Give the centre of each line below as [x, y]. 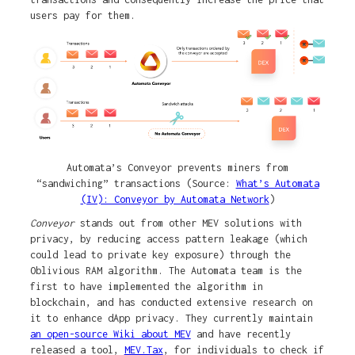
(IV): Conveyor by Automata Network [175, 200]
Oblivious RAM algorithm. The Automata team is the [166, 271]
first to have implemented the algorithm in [146, 287]
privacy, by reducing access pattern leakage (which [168, 239]
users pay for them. [82, 15]
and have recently [240, 334]
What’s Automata [277, 184]
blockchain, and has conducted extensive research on [171, 303]
